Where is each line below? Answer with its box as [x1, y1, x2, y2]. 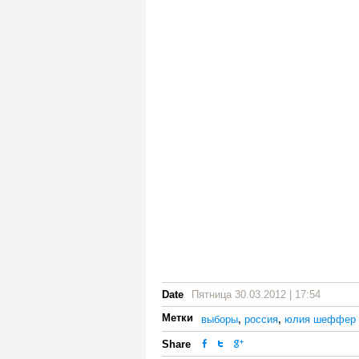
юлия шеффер [284, 313, 356, 325]
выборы [201, 313, 238, 325]
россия [244, 313, 278, 325]
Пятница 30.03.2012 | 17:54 [192, 288, 321, 301]
